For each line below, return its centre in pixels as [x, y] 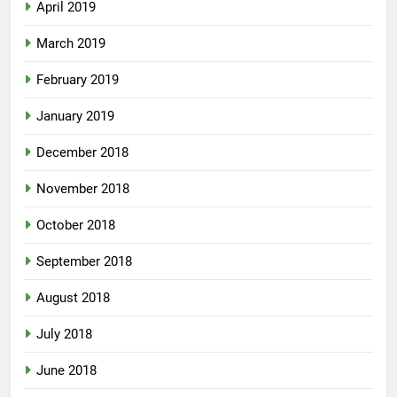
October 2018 [76, 226]
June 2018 [66, 371]
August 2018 [73, 298]
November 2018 [83, 189]
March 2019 [71, 44]
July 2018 [64, 335]
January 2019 [75, 117]
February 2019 [78, 80]
